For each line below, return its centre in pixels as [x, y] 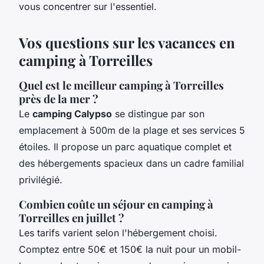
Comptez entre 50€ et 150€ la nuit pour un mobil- [130, 250]
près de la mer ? [59, 99]
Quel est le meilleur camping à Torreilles [121, 85]
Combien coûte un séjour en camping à [116, 204]
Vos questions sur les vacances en [127, 43]
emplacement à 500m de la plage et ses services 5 [132, 131]
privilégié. [41, 180]
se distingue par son [158, 114]
